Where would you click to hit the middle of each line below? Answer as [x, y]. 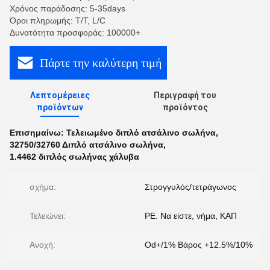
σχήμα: [43, 187]
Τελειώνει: [48, 216]
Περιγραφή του [185, 95]
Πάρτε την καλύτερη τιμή [100, 62]
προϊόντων [60, 107]
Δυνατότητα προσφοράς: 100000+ [75, 33]
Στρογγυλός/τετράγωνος [190, 187]
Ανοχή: [42, 245]
